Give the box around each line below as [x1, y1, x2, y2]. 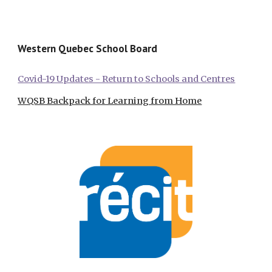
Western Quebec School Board [18, 41, 158, 56]
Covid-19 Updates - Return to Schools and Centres [18, 73, 236, 85]
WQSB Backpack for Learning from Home [18, 95, 202, 107]
